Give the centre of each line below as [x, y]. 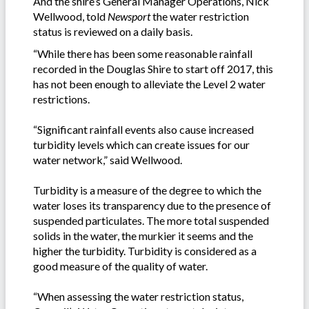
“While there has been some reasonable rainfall [143, 53]
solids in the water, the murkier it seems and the [143, 235]
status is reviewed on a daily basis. [113, 31]
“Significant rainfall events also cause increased [143, 129]
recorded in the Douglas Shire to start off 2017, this [153, 68]
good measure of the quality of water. [120, 266]
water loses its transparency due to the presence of [152, 205]
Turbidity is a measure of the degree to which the [147, 190]
